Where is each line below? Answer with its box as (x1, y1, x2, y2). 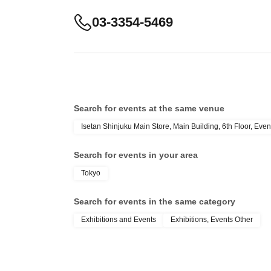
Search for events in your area (74, 150, 198, 160)
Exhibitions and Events (81, 215, 156, 224)
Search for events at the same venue (74, 103, 224, 113)
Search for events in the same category (74, 197, 235, 206)
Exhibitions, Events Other (171, 215, 253, 224)
